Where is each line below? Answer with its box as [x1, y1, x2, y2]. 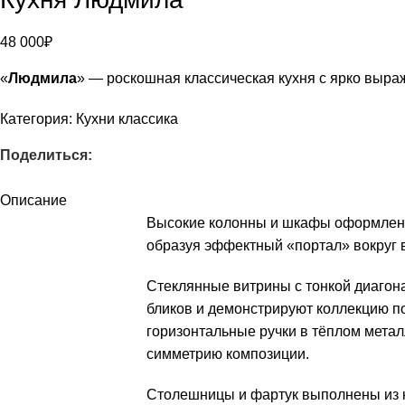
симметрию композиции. [146, 346, 309, 362]
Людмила [8, 71, 77, 86]
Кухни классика [76, 111, 178, 127]
